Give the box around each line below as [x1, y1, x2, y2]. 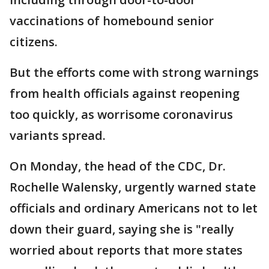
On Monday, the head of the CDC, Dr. [10, 158, 226, 174]
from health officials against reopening [10, 85, 240, 101]
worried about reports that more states [10, 242, 243, 258]
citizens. [10, 34, 58, 50]
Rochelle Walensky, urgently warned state [10, 179, 256, 195]
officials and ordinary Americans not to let [10, 200, 258, 216]
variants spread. [10, 127, 106, 144]
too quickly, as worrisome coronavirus [10, 106, 233, 122]
